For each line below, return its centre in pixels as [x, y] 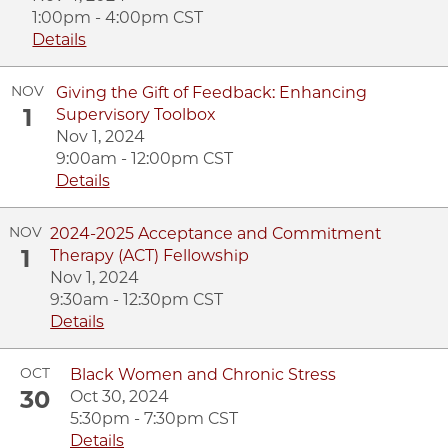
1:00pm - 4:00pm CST [118, 17]
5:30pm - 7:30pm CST [154, 418]
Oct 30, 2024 [119, 396]
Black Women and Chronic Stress [203, 374]
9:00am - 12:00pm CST [144, 158]
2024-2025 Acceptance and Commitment [216, 233]
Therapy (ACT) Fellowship [150, 255]
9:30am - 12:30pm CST [137, 299]
